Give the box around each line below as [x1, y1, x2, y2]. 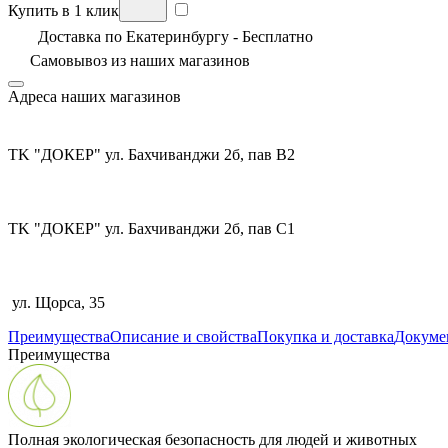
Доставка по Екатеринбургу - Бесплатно [38, 28, 313, 46]
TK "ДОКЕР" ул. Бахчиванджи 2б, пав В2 [8, 146, 295, 164]
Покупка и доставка [257, 328, 394, 346]
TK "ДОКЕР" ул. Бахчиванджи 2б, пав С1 [8, 220, 295, 238]
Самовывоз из [26, 52, 130, 70]
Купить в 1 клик [8, 2, 119, 20]
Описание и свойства [110, 328, 257, 346]
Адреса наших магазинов [8, 88, 181, 106]
